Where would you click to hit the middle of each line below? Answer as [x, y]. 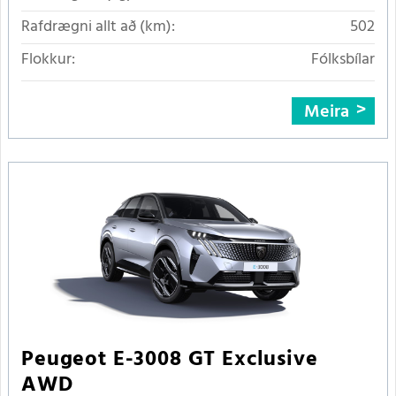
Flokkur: [48, 60]
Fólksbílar [343, 60]
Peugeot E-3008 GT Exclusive [170, 360]
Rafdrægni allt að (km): [98, 27]
